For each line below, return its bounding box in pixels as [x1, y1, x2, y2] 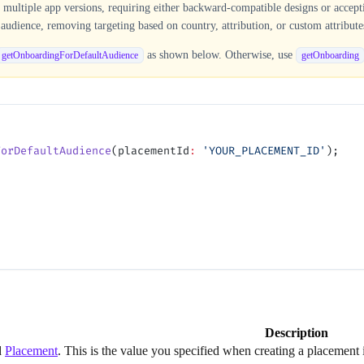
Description [264, 326, 328, 340]
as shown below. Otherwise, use [143, 48, 296, 61]
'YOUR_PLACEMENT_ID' [196, 144, 326, 158]
